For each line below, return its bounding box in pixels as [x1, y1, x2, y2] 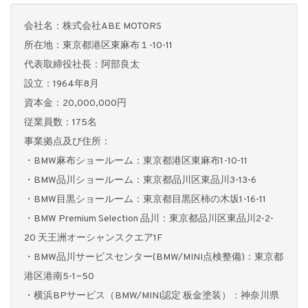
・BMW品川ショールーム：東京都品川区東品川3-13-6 [24, 175, 256, 187]
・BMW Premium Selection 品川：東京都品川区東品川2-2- [24, 213, 274, 225]
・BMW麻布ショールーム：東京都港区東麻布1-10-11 [24, 155, 247, 168]
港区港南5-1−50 [24, 271, 94, 283]
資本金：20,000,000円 [24, 98, 126, 110]
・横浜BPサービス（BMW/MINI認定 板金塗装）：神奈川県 [24, 290, 279, 302]
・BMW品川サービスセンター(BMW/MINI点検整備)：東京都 [24, 252, 283, 264]
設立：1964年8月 [24, 78, 99, 91]
